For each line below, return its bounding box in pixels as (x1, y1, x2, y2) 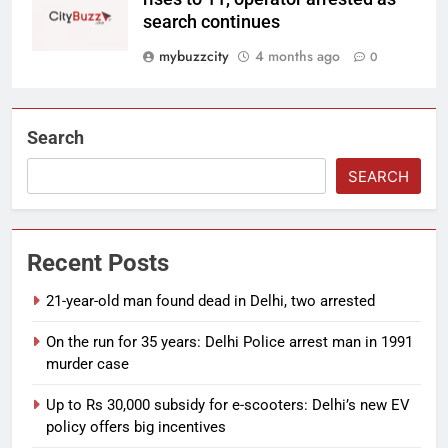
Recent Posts (27, 249, 169, 278)
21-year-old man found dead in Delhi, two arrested (46, 292, 375, 311)
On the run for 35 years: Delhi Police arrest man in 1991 (46, 333, 413, 352)
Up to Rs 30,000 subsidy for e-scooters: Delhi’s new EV (46, 396, 410, 415)
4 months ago (255, 46, 340, 67)
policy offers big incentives (46, 418, 226, 437)
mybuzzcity (159, 46, 229, 67)
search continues (143, 12, 280, 33)
